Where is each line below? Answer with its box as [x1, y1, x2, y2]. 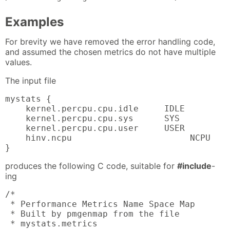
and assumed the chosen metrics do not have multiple [5, 47, 216, 57]
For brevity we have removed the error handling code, [5, 36, 215, 47]
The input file [5, 75, 56, 86]
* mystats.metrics [5, 219, 98, 229]
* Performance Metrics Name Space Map [5, 199, 195, 209]
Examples [5, 14, 64, 29]
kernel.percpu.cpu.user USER [5, 123, 185, 133]
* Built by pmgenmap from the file [5, 209, 180, 219]
